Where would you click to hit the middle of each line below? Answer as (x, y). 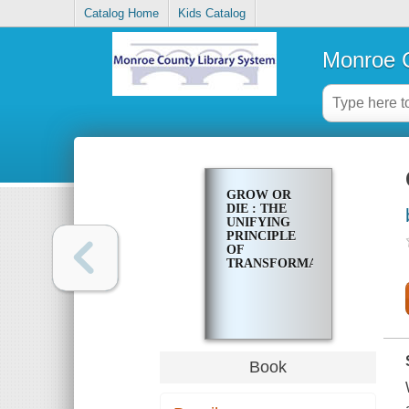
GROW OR (258, 195)
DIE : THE (256, 209)
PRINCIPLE (261, 236)
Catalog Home (122, 14)
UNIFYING (258, 223)
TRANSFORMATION (287, 264)
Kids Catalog (212, 14)
